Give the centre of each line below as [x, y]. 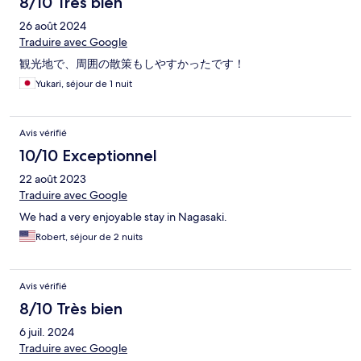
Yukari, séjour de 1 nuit [84, 84]
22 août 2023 [53, 179]
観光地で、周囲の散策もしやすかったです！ [132, 64]
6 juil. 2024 [47, 332]
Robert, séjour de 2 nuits [89, 237]
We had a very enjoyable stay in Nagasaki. [123, 217]
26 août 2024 [53, 26]
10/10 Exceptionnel [88, 156]
